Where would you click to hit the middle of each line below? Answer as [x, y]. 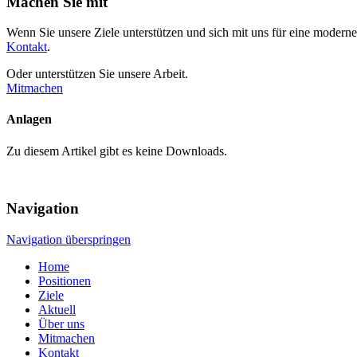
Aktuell [57, 310]
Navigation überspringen [69, 240]
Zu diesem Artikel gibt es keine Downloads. [117, 151]
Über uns [61, 324]
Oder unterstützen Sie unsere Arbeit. [97, 74]
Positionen [65, 281]
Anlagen [29, 120]
